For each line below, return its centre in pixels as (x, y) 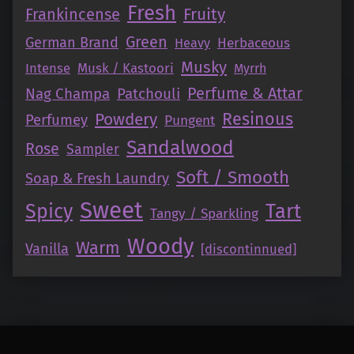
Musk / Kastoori (126, 68)
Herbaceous (254, 43)
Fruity (204, 14)
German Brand (72, 43)
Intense (48, 68)
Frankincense (73, 14)
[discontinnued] (249, 249)
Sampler (93, 150)
